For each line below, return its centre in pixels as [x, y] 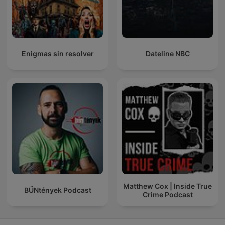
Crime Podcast [167, 194]
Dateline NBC [167, 54]
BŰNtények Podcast [58, 190]
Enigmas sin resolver [58, 54]
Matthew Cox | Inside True [167, 186]
